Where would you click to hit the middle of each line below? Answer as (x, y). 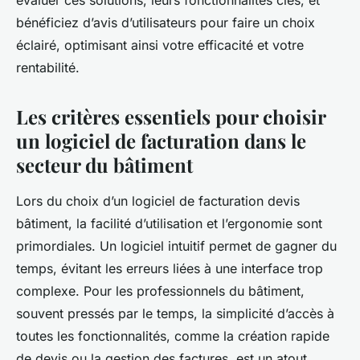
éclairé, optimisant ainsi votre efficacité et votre (160, 45)
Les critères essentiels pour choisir (171, 117)
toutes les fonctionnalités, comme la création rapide (173, 336)
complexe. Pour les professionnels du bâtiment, (160, 291)
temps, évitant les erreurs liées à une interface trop (170, 269)
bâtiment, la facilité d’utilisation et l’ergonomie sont (169, 224)
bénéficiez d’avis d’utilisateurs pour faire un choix (166, 23)
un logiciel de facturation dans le (161, 141)
